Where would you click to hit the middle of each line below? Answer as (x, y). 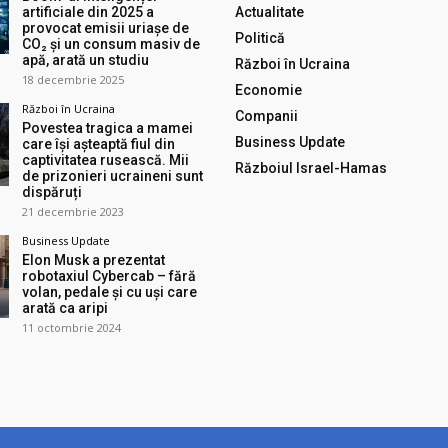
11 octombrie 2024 (71, 327)
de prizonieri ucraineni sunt (112, 175)
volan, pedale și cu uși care (109, 291)
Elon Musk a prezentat (93, 259)
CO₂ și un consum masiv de (110, 43)
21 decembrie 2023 (72, 211)
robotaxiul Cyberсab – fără (108, 275)
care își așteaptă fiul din (98, 143)
